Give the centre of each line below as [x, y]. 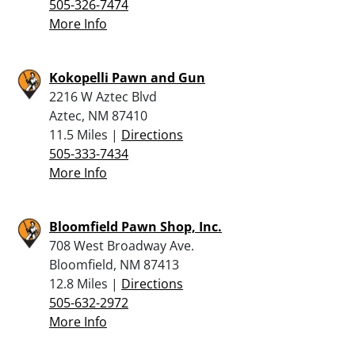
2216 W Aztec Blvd [103, 96]
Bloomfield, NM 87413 [114, 264]
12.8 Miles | [85, 283]
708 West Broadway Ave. [122, 245]
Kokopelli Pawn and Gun [127, 77]
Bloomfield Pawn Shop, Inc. [136, 226]
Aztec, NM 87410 [98, 115]
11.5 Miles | [85, 134]
